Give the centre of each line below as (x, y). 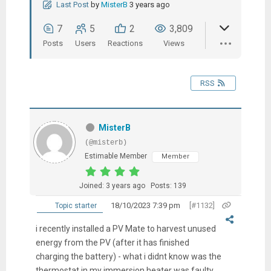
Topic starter (75, 205)
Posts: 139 (168, 185)
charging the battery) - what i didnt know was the (128, 256)
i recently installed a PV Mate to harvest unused (126, 228)
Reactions (125, 43)
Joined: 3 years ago (112, 185)
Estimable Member (116, 156)
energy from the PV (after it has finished (112, 242)
